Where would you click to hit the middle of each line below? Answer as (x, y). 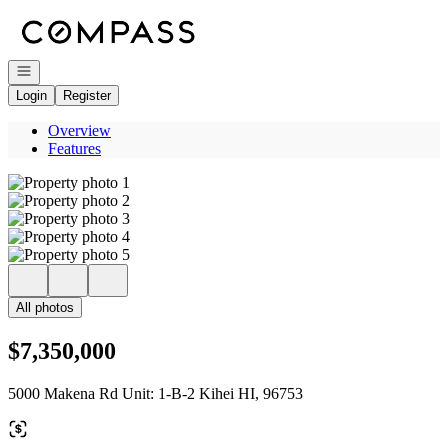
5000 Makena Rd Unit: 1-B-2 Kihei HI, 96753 (155, 393)
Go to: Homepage (63, 15)
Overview (79, 130)
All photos (45, 307)
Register (87, 95)
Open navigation (62, 69)
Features (74, 148)
